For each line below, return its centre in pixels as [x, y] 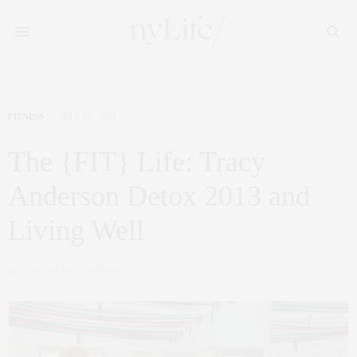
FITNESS [26, 116]
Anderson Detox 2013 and [159, 196]
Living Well [76, 230]
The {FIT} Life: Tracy [137, 162]
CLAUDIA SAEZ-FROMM [70, 270]
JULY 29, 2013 [88, 116]
